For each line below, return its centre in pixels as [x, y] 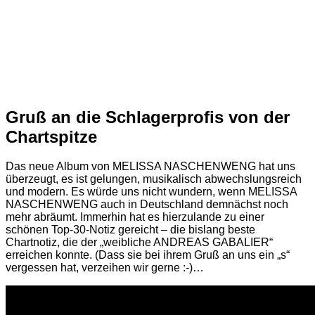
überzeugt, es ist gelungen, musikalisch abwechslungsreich [154, 179]
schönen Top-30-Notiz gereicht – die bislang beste [130, 230]
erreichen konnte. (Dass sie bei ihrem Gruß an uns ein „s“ [148, 255]
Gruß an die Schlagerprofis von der [148, 117]
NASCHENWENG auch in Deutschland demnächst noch [147, 205]
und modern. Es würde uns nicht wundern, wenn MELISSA [151, 192]
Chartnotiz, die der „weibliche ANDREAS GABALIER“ [139, 243]
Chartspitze [51, 136]
